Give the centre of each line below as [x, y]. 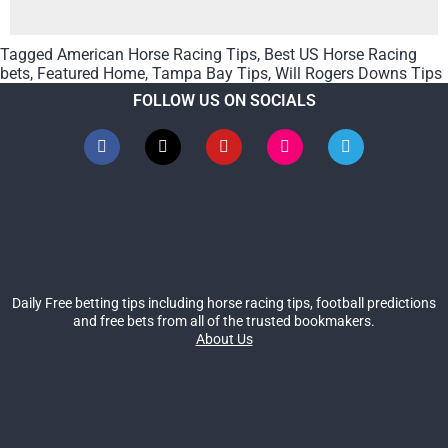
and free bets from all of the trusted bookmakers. [224, 321]
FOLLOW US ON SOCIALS [224, 101]
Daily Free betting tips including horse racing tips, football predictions [224, 303]
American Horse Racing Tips [157, 55]
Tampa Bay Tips [210, 74]
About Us [224, 339]
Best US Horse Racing [340, 55]
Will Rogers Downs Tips [358, 74]
